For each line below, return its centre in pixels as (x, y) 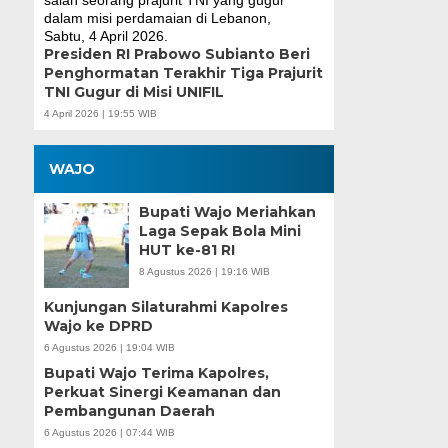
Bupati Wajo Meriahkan (227, 212)
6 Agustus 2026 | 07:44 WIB (109, 433)
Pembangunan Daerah (129, 411)
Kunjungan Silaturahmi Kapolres (165, 307)
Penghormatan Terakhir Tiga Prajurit (183, 73)
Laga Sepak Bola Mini (219, 231)
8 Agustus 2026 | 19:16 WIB (204, 272)
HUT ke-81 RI (186, 250)
